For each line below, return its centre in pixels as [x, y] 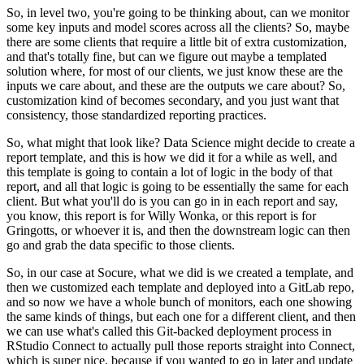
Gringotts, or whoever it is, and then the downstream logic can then [178, 230]
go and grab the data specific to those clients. [121, 245]
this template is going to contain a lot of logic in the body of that [169, 171]
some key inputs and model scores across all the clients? [149, 27]
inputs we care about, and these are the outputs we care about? [166, 85]
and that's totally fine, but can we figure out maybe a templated [167, 56]
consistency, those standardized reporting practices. [136, 115]
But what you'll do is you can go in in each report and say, [189, 201]
